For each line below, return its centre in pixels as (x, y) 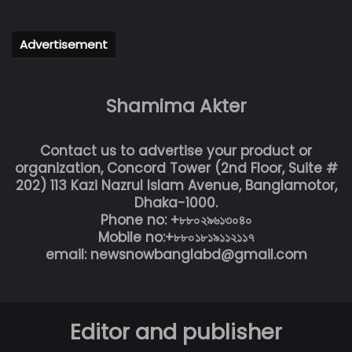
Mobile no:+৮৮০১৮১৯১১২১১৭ (176, 238)
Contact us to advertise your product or (176, 151)
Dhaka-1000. (176, 203)
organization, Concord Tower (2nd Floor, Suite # (176, 169)
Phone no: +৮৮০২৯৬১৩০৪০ (176, 220)
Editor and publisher (176, 332)
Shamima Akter (176, 106)
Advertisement (64, 45)
